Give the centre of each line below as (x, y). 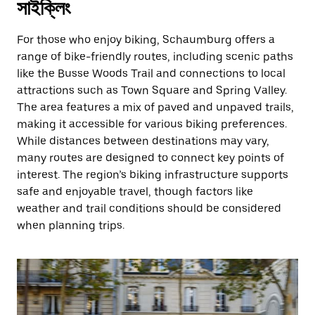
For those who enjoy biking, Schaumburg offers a (146, 40)
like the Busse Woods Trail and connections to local (151, 73)
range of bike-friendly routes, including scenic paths (155, 57)
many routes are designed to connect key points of (150, 158)
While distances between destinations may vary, (143, 141)
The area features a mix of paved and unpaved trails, (155, 107)
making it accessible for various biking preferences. (152, 124)
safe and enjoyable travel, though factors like (135, 192)
